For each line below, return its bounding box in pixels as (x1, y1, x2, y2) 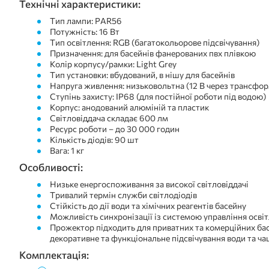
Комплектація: (19, 249, 89, 262)
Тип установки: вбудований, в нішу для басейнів (50, 70, 235, 80)
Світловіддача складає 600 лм (50, 113, 169, 124)
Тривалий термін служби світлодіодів (50, 190, 198, 201)
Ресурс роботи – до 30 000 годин (50, 124, 180, 134)
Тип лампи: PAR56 (50, 16, 122, 26)
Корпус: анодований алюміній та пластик (50, 102, 210, 113)
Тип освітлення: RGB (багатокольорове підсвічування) (50, 37, 260, 48)
